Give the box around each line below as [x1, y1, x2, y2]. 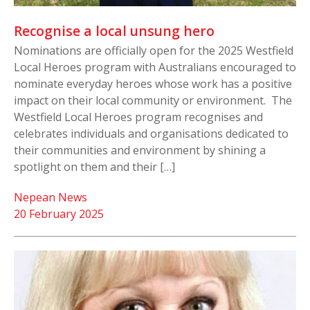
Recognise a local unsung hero [14, 21, 215, 41]
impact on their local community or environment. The [14, 93, 292, 109]
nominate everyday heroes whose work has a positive [14, 76, 292, 92]
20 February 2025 [14, 206, 104, 222]
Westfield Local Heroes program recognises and [14, 109, 263, 125]
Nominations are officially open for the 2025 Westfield [14, 43, 293, 59]
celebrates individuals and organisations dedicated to [14, 126, 289, 142]
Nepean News [14, 190, 87, 206]
